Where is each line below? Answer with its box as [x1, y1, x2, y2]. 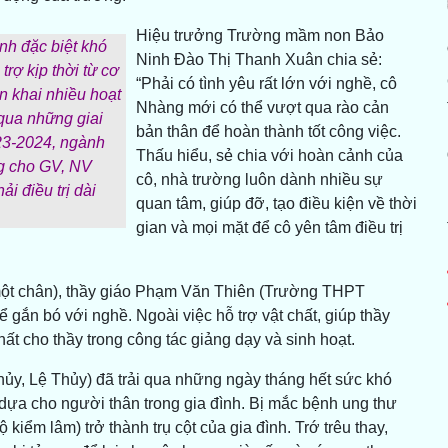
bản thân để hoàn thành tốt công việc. [135, 123, 401, 141]
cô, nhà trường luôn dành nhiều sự [135, 171, 383, 189]
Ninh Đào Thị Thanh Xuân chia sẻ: [135, 51, 382, 69]
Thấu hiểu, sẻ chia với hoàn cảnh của [135, 147, 403, 165]
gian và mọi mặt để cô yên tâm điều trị [135, 219, 403, 237]
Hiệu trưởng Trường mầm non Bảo [135, 27, 384, 45]
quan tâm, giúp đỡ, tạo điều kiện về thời [135, 195, 417, 213]
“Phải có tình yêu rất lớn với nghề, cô [135, 75, 397, 93]
